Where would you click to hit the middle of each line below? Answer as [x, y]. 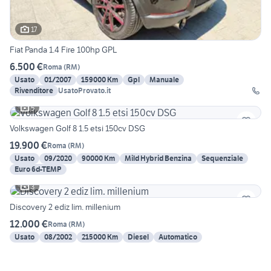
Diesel [138, 237]
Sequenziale [222, 158]
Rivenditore [34, 91]
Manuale [164, 80]
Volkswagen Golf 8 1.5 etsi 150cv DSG [77, 129]
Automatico [178, 237]
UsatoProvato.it [84, 91]
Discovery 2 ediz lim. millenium [65, 207]
